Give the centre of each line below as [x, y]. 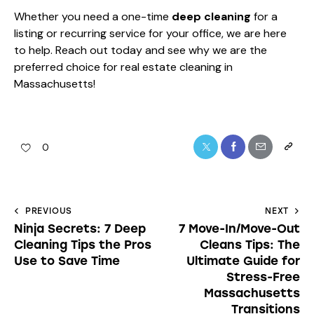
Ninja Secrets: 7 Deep [80, 228]
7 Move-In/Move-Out [239, 228]
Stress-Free [263, 277]
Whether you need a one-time [93, 16]
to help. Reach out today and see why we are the [141, 50]
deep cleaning [211, 16]
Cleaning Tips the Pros [83, 244]
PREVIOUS [49, 211]
